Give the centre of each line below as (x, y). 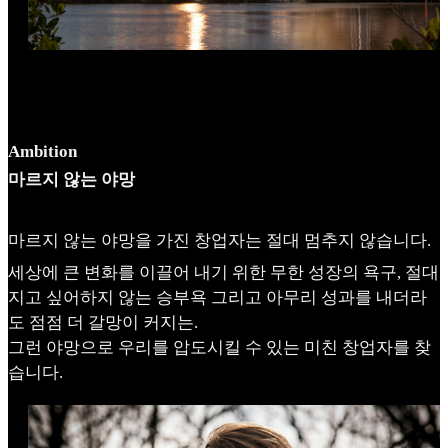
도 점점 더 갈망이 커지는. (103, 322)
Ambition (42, 152)
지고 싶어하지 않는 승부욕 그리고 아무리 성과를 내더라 (217, 297)
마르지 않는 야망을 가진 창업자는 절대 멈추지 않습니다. (219, 241)
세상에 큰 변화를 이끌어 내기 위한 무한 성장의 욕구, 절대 (223, 272)
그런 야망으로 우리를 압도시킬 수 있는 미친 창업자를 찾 (219, 347)
